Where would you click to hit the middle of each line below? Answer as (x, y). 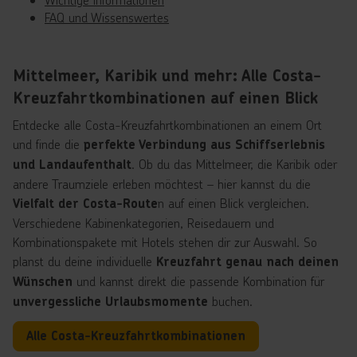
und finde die (48, 144)
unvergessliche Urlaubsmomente (110, 302)
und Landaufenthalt (72, 165)
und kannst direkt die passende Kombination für (198, 281)
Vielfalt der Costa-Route (85, 204)
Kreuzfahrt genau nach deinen (247, 262)
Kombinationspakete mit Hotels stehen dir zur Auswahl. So (165, 242)
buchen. (230, 301)
